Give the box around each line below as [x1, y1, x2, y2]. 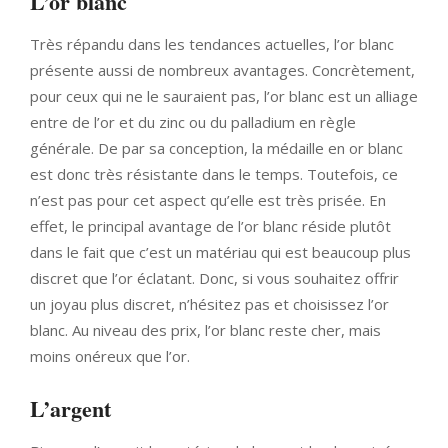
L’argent [30, 392, 118, 426]
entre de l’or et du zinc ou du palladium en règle [30, 112, 356, 133]
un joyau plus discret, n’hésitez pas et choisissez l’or [30, 294, 389, 315]
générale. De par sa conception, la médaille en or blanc [30, 138, 403, 159]
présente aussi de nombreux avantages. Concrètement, [30, 60, 415, 81]
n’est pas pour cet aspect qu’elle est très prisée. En [30, 190, 386, 211]
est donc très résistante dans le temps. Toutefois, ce [30, 164, 398, 185]
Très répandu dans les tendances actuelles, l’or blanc [30, 34, 394, 55]
